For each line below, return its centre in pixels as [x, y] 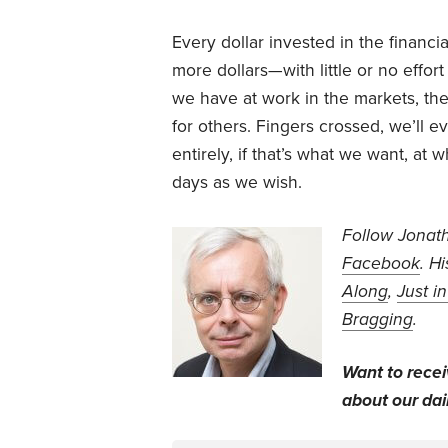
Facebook [381, 263]
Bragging [377, 319]
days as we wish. [237, 182]
